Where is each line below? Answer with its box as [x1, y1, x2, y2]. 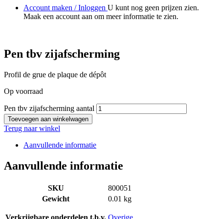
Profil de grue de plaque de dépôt [4, 70, 106, 79]
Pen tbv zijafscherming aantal [4, 104, 94, 113]
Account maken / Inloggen [23, 3, 108, 12]
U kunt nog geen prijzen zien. [108, 3, 199, 12]
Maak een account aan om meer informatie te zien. [23, 12, 178, 21]
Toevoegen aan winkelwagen [8, 115, 88, 123]
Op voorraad [4, 87, 43, 96]
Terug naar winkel [4, 124, 60, 133]
